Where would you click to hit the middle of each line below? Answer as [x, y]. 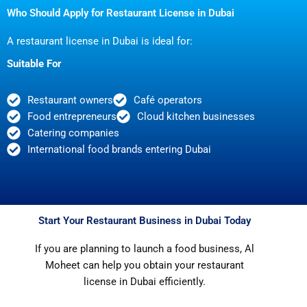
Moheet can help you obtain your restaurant [144, 266]
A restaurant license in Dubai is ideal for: [100, 41]
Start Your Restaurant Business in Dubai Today [144, 221]
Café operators [168, 100]
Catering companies [73, 133]
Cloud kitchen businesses [196, 117]
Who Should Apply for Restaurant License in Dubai [121, 13]
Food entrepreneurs [72, 117]
